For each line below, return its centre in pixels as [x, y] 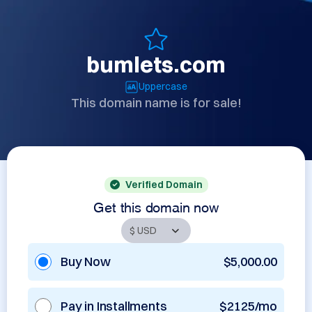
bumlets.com [156, 64]
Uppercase [163, 86]
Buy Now [86, 262]
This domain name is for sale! [156, 103]
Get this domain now [156, 205]
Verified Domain [164, 185]
